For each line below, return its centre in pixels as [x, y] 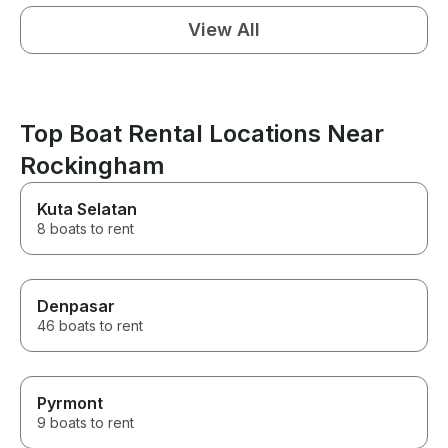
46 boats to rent [90, 326]
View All [224, 30]
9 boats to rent [85, 423]
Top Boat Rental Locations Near [202, 134]
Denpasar [76, 306]
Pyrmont [70, 403]
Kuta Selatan [87, 209]
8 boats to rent [85, 229]
